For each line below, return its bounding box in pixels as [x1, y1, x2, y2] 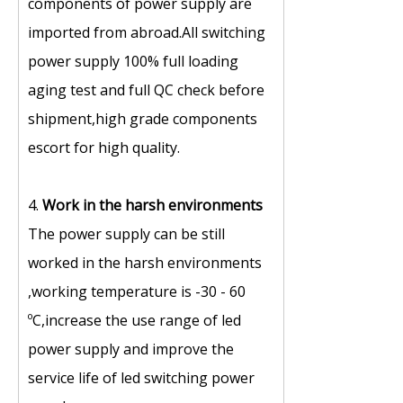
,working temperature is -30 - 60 [28, 282, 246, 301]
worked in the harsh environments [28, 253, 262, 273]
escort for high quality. [28, 138, 180, 157]
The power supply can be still [28, 224, 225, 244]
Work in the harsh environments [42, 195, 263, 215]
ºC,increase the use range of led [28, 310, 241, 330]
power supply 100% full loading [28, 51, 238, 71]
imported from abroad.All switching [28, 22, 265, 42]
